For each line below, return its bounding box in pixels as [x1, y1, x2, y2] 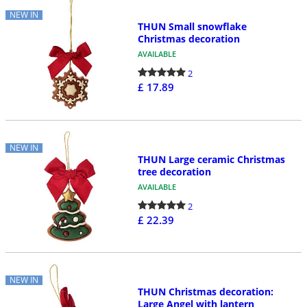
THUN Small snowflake [137, 20, 247, 34]
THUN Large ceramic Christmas [137, 152, 285, 166]
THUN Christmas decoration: [137, 285, 273, 299]
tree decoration [137, 164, 211, 178]
